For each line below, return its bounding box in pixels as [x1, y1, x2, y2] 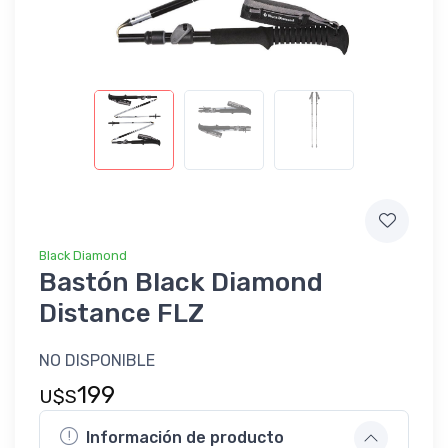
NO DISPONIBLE [39, 350, 155, 370]
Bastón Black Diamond [39, 266, 323, 298]
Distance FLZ [39, 297, 204, 329]
